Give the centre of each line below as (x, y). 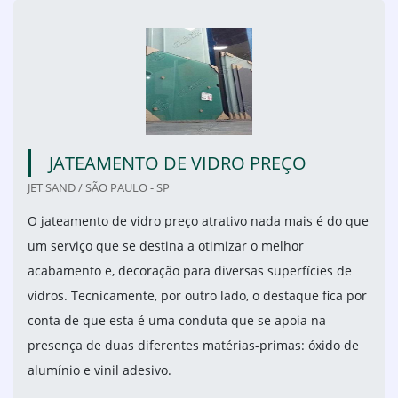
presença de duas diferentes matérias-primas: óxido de (193, 346)
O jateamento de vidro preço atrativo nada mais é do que (198, 221)
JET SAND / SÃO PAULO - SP (99, 188)
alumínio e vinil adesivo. (99, 370)
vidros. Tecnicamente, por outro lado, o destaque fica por (197, 296)
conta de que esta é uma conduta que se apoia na (177, 321)
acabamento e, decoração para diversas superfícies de (190, 271)
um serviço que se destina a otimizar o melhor (166, 246)
